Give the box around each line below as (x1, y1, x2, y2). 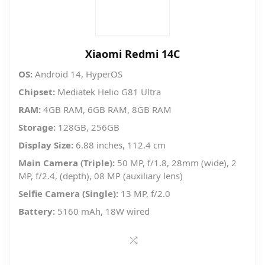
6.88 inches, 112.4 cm (73, 139, 166, 151)
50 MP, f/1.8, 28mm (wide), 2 (115, 157, 237, 169)
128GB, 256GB (56, 121, 119, 134)
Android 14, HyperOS (33, 68, 122, 80)
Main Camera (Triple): (18, 157, 115, 169)
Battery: (18, 205, 55, 218)
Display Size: (18, 139, 73, 151)
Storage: (18, 121, 56, 134)
